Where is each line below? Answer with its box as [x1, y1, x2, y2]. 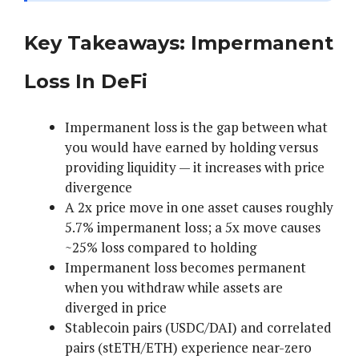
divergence [65, 178, 132, 197]
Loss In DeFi [24, 70, 147, 94]
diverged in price [65, 298, 167, 317]
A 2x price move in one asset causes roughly [65, 198, 333, 217]
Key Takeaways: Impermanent [24, 31, 333, 55]
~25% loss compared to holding [65, 238, 256, 257]
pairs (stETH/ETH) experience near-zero [65, 338, 312, 357]
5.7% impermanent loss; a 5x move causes [65, 218, 321, 237]
